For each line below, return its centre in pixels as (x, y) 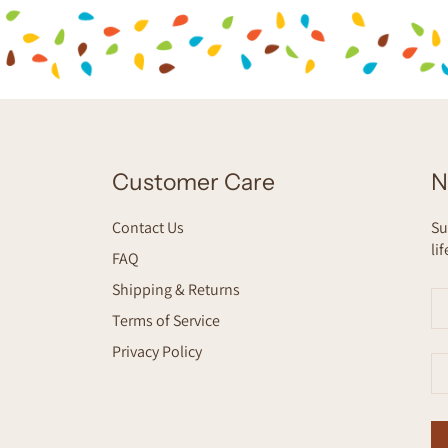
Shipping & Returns (176, 289)
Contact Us (148, 227)
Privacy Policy (157, 351)
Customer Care (194, 182)
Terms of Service (166, 320)
